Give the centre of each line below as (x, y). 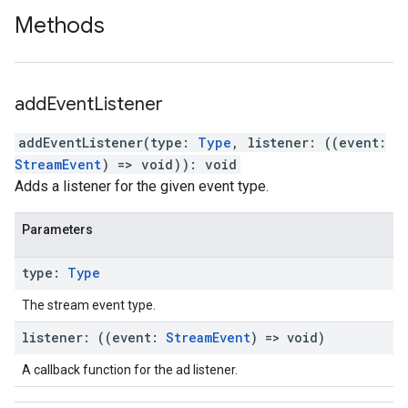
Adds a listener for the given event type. (142, 186)
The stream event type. (89, 305)
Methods (60, 25)
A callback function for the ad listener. (130, 370)
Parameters (57, 229)
